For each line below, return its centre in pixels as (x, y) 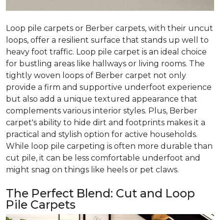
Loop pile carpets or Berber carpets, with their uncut (110, 28)
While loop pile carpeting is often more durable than (109, 146)
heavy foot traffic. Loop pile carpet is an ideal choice (106, 52)
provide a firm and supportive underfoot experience (109, 87)
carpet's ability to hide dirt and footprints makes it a (106, 123)
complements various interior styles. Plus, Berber (102, 111)
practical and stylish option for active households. (102, 135)
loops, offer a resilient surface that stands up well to (107, 40)
